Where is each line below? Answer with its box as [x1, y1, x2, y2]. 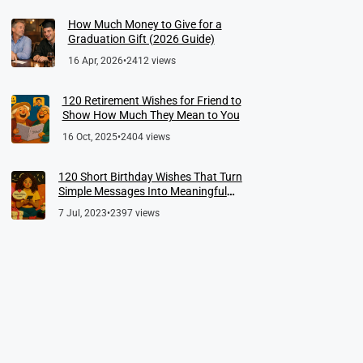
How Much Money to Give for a [67, 17, 222, 31]
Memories [58, 199, 108, 212]
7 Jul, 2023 [58, 207, 107, 219]
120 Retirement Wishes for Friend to [62, 93, 241, 107]
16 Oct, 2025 [62, 130, 117, 143]
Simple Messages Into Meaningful [58, 184, 227, 198]
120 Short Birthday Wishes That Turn [58, 169, 242, 183]
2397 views [109, 207, 160, 219]
